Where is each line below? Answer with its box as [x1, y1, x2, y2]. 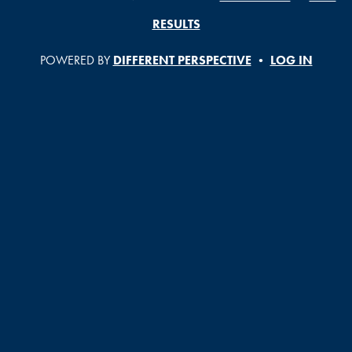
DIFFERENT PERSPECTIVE [112, 52, 251, 68]
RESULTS [152, 16, 200, 32]
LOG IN [269, 52, 313, 68]
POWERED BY [39, 52, 113, 68]
